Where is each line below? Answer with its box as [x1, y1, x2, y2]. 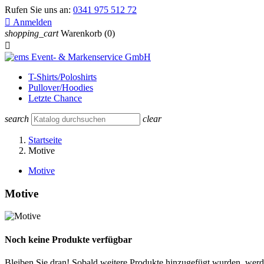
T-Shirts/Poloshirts [28, 72, 97, 82]
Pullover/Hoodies [28, 82, 93, 93]
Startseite [28, 135, 62, 145]
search [5, 114, 29, 124]
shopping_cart [5, 28, 58, 38]
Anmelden [13, 17, 52, 27]
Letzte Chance [28, 93, 82, 103]
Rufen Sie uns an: [5, 5, 73, 15]
